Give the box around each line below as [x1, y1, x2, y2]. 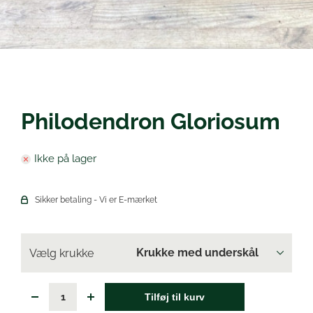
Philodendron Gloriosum [21, 108, 280, 134]
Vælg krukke [29, 246, 94, 260]
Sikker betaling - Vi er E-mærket [34, 195, 157, 205]
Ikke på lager [34, 152, 96, 166]
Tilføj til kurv [145, 291, 205, 303]
